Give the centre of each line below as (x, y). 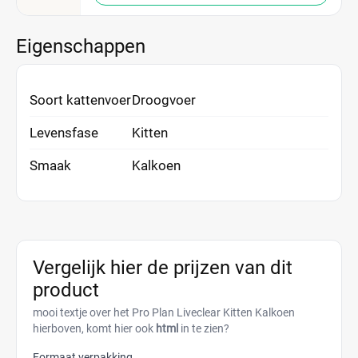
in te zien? (204, 328)
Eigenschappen (81, 46)
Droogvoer (164, 100)
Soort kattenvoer (80, 100)
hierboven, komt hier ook (94, 328)
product (66, 290)
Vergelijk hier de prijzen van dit (163, 268)
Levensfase (64, 133)
